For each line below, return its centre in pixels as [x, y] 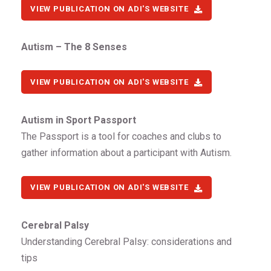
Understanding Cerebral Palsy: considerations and [126, 242]
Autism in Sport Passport [79, 120]
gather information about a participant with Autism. [126, 152]
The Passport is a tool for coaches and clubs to [121, 136]
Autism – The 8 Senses [74, 47]
